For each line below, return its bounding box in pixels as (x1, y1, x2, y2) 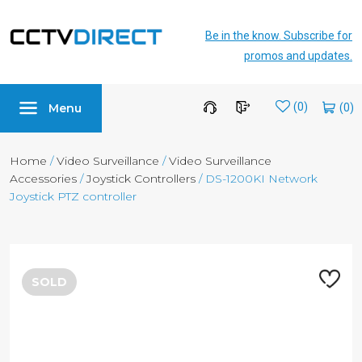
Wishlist (290, 101, 329, 114)
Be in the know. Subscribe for (205, 29, 352, 42)
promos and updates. (244, 49, 352, 62)
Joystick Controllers (86, 171, 196, 186)
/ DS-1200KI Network (196, 171, 318, 186)
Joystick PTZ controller (10, 189, 137, 204)
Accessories (10, 171, 77, 186)
